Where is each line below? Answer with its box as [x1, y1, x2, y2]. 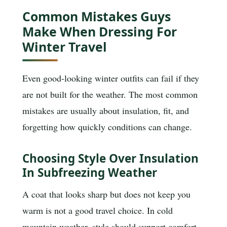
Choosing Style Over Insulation [22, 150, 199, 166]
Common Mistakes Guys [22, 7, 171, 25]
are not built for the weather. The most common [22, 88, 198, 101]
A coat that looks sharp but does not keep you [22, 188, 191, 201]
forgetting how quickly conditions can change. [22, 121, 192, 133]
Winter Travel [22, 37, 107, 55]
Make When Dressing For [22, 22, 177, 40]
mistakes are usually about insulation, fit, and [22, 104, 189, 117]
